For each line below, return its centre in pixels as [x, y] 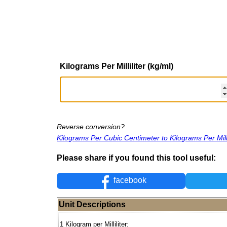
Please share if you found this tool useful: [136, 158]
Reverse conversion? [91, 126]
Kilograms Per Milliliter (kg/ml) [117, 66]
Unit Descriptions [92, 205]
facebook [129, 180]
